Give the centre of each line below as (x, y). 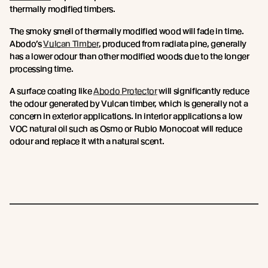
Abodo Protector (125, 91)
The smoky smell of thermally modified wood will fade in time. (127, 31)
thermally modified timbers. (63, 9)
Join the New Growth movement (82, 229)
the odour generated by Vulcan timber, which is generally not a (129, 103)
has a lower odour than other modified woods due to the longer (130, 56)
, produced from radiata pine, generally (173, 43)
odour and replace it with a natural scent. (87, 141)
